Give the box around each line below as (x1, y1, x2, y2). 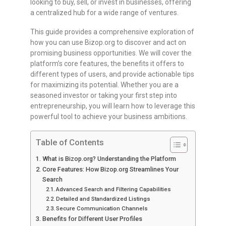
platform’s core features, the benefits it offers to (30, 60, 184, 68)
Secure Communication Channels (56, 205, 148, 212)
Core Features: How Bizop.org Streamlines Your (42, 165, 179, 174)
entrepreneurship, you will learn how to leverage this (30, 102, 195, 110)
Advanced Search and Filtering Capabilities (56, 186, 172, 193)
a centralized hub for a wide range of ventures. (30, 9, 179, 17)
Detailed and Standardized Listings (56, 195, 151, 203)
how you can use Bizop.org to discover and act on (30, 38, 186, 47)
